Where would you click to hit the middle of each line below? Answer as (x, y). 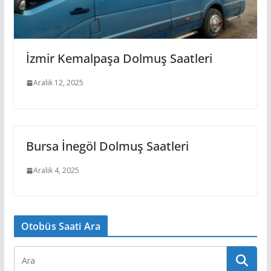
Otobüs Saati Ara (61, 227)
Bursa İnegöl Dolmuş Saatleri (107, 146)
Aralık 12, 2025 (58, 83)
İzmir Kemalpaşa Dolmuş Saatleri (119, 59)
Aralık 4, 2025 (56, 171)
